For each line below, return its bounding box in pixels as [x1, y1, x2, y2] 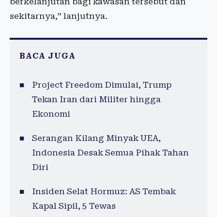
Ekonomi [31, 109, 70, 119]
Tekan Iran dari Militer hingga [31, 94, 161, 104]
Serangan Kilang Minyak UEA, [31, 133, 161, 143]
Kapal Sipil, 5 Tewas [31, 201, 116, 211]
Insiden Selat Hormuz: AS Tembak [31, 186, 176, 196]
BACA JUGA [19, 51, 76, 61]
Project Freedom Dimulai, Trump [31, 80, 171, 90]
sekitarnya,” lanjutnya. [10, 11, 108, 21]
